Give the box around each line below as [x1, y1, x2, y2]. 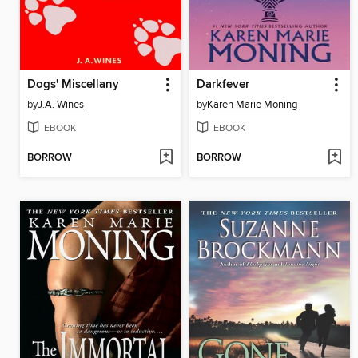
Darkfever [196, 78, 249, 93]
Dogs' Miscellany [27, 78, 119, 93]
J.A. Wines [38, 98, 84, 112]
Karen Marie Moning [206, 98, 297, 112]
